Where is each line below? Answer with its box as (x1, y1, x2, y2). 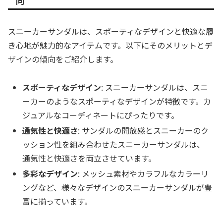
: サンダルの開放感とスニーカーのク (78, 124, 209, 136)
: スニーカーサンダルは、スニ (101, 81, 209, 93)
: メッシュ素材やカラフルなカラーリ (78, 167, 209, 180)
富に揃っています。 (22, 195, 93, 208)
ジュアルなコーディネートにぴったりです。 (22, 109, 179, 121)
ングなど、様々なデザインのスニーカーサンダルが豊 (22, 181, 213, 194)
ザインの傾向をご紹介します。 (8, 53, 118, 65)
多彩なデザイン (22, 167, 78, 180)
